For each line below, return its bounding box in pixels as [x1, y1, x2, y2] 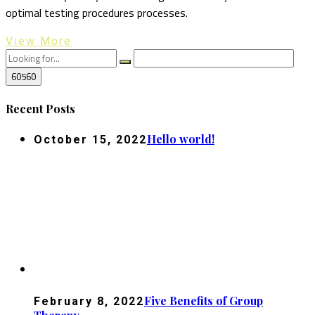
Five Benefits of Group [144, 292, 263, 308]
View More [6, 34, 72, 49]
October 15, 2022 [34, 132, 147, 146]
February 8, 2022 [34, 294, 144, 308]
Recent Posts [6, 101, 75, 116]
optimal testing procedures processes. [6, 4, 188, 22]
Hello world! [147, 131, 214, 146]
